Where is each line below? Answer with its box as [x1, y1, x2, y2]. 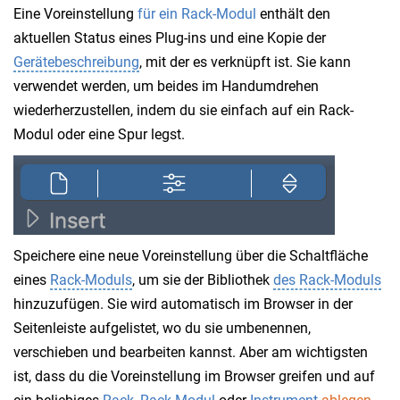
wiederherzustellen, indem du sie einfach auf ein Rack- [13, 101, 354, 119]
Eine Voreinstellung [13, 4, 137, 22]
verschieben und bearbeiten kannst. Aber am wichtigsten [13, 343, 368, 361]
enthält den [256, 4, 330, 22]
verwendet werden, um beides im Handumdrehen [13, 77, 319, 95]
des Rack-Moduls [273, 271, 381, 288]
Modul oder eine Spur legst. [13, 125, 185, 143]
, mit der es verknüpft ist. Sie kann [139, 53, 351, 71]
